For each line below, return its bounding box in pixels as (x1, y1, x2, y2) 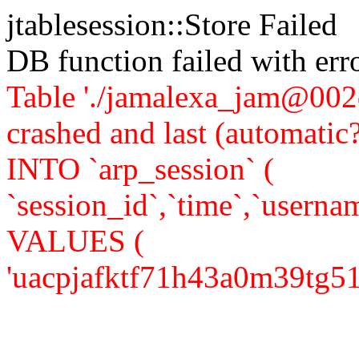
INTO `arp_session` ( (6, 151, 274, 186)
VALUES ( (6, 224, 144, 258)
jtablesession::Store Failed (6, 7, 337, 42)
